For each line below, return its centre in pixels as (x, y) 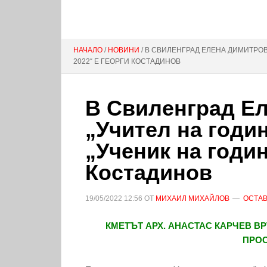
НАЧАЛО (88, 50)
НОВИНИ (124, 50)
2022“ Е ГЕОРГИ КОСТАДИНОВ (127, 61)
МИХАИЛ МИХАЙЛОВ (193, 198)
